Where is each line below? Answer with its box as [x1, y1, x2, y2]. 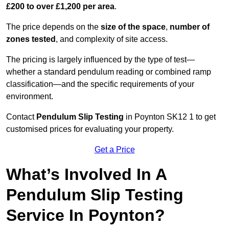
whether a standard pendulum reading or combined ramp [6, 67, 211, 77]
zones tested [6, 35, 56, 44]
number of [170, 22, 210, 32]
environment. [6, 92, 53, 101]
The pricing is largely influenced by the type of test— [6, 55, 195, 64]
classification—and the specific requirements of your [6, 80, 194, 89]
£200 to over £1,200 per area [6, 2, 114, 11]
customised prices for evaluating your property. [6, 125, 174, 134]
